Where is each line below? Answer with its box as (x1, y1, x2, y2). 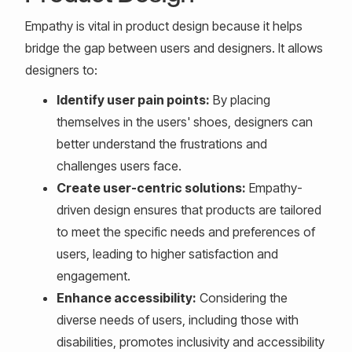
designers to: (25, 62, 97, 78)
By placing (210, 92, 270, 108)
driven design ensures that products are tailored (57, 202, 321, 218)
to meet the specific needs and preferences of (57, 224, 315, 240)
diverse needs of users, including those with (57, 312, 299, 328)
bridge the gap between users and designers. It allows (25, 40, 323, 56)
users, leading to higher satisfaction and (57, 246, 278, 262)
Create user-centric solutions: (57, 180, 246, 196)
